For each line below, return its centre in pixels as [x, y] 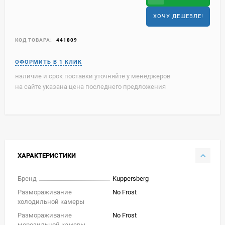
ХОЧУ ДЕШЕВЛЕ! [178, 16]
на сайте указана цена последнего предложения [90, 86]
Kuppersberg [131, 178]
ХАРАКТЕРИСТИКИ [47, 155]
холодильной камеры [51, 201]
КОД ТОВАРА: [34, 40]
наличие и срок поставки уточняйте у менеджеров [93, 76]
